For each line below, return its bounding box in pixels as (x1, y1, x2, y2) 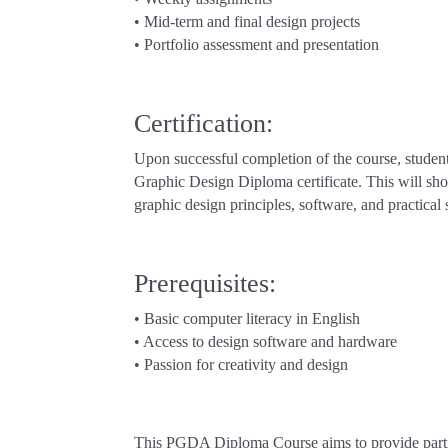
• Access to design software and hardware (134, 333, 398, 351)
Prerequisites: (134, 269, 277, 299)
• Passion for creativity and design (134, 356, 349, 374)
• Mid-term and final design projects (134, 13, 361, 31)
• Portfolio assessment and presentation (134, 36, 380, 54)
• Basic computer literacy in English (134, 310, 361, 328)
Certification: (134, 109, 274, 139)
